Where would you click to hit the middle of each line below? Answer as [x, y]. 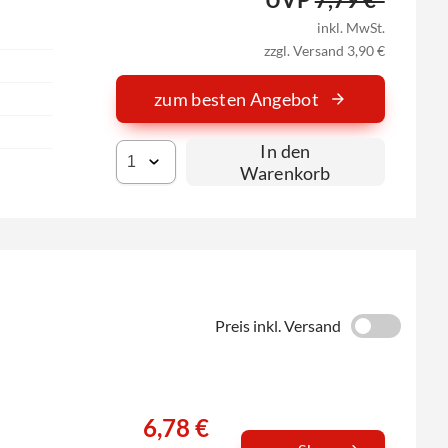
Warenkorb [285, 173]
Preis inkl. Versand [277, 325]
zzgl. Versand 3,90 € [324, 50]
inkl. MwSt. [350, 27]
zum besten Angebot [236, 98]
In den [285, 151]
